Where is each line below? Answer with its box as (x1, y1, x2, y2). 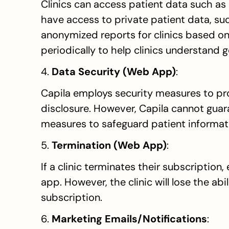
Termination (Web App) (52, 139, 167, 152)
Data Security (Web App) (52, 65, 176, 78)
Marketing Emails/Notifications (52, 212, 207, 225)
